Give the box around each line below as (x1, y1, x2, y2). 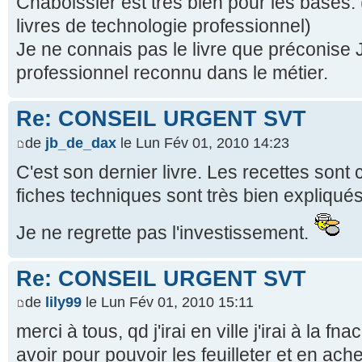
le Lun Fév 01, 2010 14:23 (116, 134, 289, 151)
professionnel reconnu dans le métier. (16, 62, 328, 84)
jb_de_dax (45, 134, 116, 151)
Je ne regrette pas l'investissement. (16, 221, 314, 243)
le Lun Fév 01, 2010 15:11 (82, 294, 254, 311)
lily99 (45, 294, 82, 311)
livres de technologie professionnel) (16, 15, 311, 37)
